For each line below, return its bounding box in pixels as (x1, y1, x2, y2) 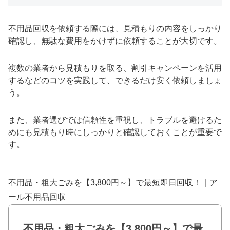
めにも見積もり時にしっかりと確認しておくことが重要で (8, 127, 222, 137)
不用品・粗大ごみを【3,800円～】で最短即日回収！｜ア (8, 178, 218, 187)
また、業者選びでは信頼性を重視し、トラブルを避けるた (8, 115, 222, 124)
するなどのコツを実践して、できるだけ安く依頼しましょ (8, 76, 222, 85)
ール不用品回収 (8, 192, 66, 201)
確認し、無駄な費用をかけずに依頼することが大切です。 (8, 36, 222, 46)
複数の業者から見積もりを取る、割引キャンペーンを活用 (8, 64, 222, 73)
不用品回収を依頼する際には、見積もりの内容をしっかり (8, 24, 222, 33)
